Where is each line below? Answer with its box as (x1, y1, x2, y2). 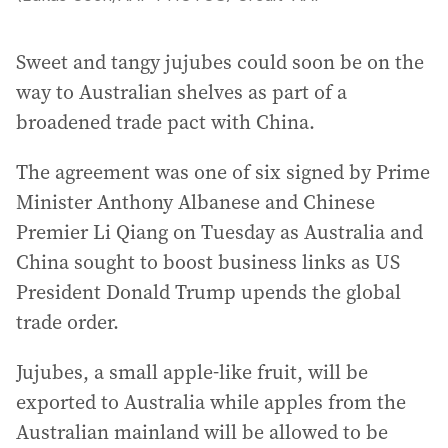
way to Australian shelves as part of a (16, 78, 347, 106)
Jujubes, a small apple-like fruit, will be (16, 358, 368, 386)
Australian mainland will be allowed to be (16, 418, 388, 446)
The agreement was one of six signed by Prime (16, 158, 430, 186)
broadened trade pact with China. (16, 108, 315, 136)
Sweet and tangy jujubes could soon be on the (16, 48, 424, 76)
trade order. (16, 308, 119, 336)
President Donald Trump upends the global (16, 278, 401, 306)
